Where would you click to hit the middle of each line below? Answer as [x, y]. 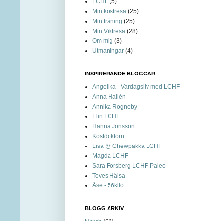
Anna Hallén [109, 96]
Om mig [103, 41]
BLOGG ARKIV [104, 208]
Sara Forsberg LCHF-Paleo [129, 166]
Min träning [107, 21]
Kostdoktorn [108, 136]
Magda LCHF [110, 156]
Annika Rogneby [115, 106]
